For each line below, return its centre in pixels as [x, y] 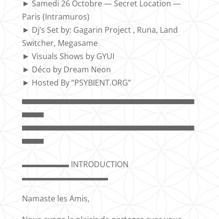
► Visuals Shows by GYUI [68, 56]
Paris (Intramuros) [55, 16]
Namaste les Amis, [55, 198]
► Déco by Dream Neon [66, 69]
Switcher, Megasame [60, 43]
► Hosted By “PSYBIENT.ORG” [76, 82]
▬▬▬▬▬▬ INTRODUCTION [75, 164]
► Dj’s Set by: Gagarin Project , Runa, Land [100, 30]
